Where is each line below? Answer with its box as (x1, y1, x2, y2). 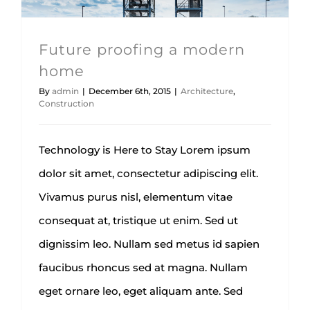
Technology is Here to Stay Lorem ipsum (39, 143, 250, 157)
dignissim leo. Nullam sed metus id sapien (39, 237, 259, 251)
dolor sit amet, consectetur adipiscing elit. (39, 167, 258, 181)
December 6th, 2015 (89, 86, 171, 97)
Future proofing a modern (39, 41, 245, 59)
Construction (39, 98, 94, 109)
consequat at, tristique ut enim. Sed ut (39, 214, 238, 228)
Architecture (181, 86, 233, 97)
